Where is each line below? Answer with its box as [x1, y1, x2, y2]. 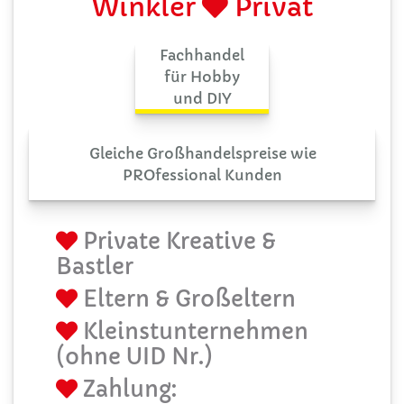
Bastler [56, 252, 133, 280]
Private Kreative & [78, 227, 276, 255]
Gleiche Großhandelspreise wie [88, 143, 317, 162]
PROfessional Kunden [123, 165, 282, 184]
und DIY [172, 88, 232, 107]
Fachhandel [160, 45, 244, 64]
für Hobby [164, 67, 240, 86]
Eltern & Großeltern [78, 285, 296, 313]
